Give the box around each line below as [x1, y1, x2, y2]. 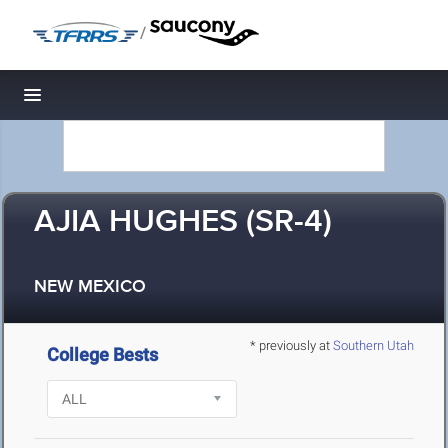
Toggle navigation [33, 90, 168, 111]
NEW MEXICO [34, 276, 146, 299]
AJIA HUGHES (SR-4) [34, 202, 332, 243]
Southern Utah [333, 338, 414, 353]
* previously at [250, 338, 333, 353]
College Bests [47, 344, 159, 365]
